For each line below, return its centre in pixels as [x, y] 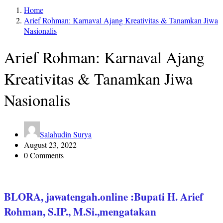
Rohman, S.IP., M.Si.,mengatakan [80, 211]
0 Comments [44, 155]
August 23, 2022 [50, 144]
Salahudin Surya [66, 134]
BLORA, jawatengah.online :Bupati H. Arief [104, 196]
